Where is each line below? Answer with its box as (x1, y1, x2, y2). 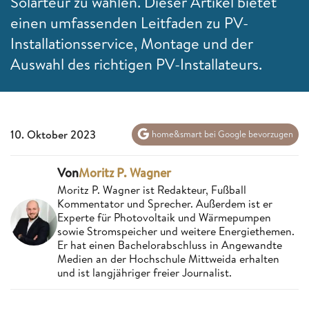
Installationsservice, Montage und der (10, 32, 253, 54)
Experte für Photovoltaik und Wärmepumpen (57, 209, 271, 225)
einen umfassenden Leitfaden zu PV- (10, 12, 248, 33)
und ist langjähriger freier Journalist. (57, 264, 232, 280)
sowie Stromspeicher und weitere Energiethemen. (57, 223, 295, 239)
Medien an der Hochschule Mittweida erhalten (57, 250, 279, 266)
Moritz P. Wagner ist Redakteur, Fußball (57, 181, 246, 197)
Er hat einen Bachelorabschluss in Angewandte (57, 237, 282, 252)
